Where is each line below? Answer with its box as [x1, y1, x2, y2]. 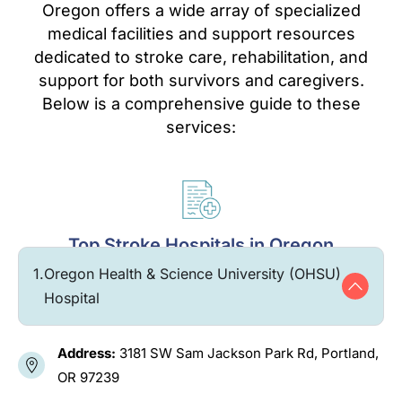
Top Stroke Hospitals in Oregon [68, 233, 334, 256]
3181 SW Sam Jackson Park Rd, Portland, [119, 344, 379, 362]
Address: [57, 344, 119, 362]
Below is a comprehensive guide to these [41, 93, 361, 113]
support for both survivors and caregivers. [38, 70, 364, 90]
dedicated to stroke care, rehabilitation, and [34, 47, 368, 66]
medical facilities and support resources [47, 23, 355, 43]
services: [166, 117, 236, 136]
